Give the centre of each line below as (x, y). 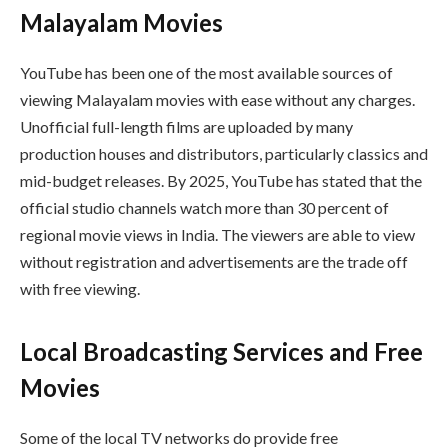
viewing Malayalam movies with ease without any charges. (217, 99)
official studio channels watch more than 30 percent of (204, 207)
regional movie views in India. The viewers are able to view (217, 234)
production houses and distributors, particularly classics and (224, 153)
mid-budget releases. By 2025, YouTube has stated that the (221, 180)
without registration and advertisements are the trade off (214, 261)
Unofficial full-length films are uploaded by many (186, 126)
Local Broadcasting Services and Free (221, 351)
